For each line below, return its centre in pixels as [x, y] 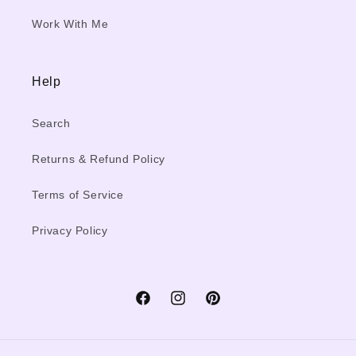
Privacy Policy [70, 230]
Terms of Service [78, 195]
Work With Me [70, 24]
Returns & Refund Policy [99, 159]
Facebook [161, 306]
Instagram [196, 306]
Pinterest [228, 306]
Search [51, 123]
